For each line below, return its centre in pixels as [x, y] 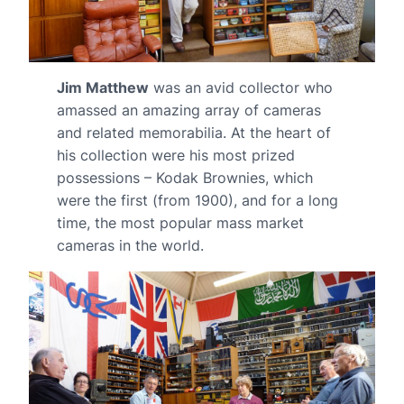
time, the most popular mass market [180, 222]
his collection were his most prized [175, 155]
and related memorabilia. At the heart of [193, 132]
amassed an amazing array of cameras [188, 110]
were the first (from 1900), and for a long [197, 200]
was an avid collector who [240, 87]
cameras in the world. [130, 245]
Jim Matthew [102, 87]
